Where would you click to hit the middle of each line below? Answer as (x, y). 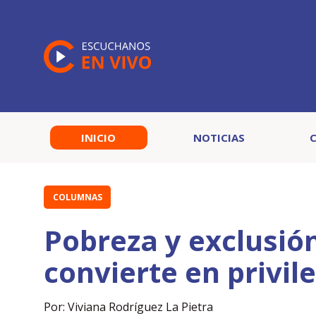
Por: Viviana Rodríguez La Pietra (128, 307)
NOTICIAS (219, 138)
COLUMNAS (77, 197)
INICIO (99, 138)
